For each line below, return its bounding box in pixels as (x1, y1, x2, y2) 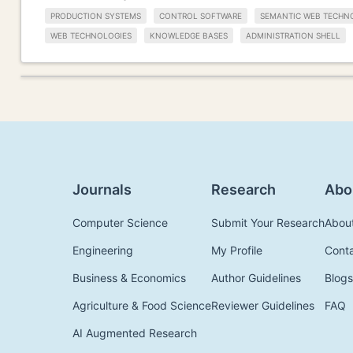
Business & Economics (72, 270, 186, 284)
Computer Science (72, 215, 168, 229)
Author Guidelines (211, 270, 301, 284)
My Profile (211, 243, 262, 257)
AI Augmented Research (72, 325, 197, 340)
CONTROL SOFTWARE (159, 11, 242, 21)
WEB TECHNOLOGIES (50, 30, 132, 40)
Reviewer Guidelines (211, 298, 314, 312)
